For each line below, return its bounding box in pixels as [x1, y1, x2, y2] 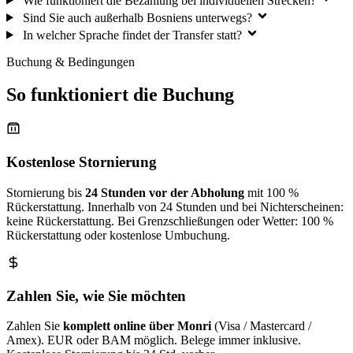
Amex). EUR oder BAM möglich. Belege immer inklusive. [6, 333, 301, 347]
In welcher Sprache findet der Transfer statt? [22, 28, 242, 42]
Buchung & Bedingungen [6, 54, 135, 69]
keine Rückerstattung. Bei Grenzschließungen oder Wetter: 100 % [6, 214, 333, 228]
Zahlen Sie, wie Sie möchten [6, 287, 186, 304]
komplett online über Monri [63, 319, 211, 333]
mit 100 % [244, 185, 299, 199]
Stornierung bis [6, 185, 85, 199]
